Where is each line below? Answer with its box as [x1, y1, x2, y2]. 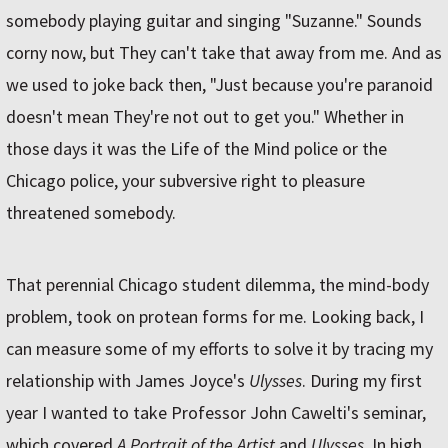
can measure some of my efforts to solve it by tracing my [6, 337, 433, 361]
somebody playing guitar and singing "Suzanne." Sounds [6, 9, 422, 33]
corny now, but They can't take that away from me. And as [6, 41, 442, 65]
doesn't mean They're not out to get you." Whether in [6, 105, 404, 129]
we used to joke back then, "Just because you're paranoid [6, 73, 433, 97]
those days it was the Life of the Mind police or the [6, 137, 387, 161]
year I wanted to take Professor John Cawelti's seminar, [6, 401, 426, 425]
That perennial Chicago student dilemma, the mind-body [6, 273, 429, 297]
